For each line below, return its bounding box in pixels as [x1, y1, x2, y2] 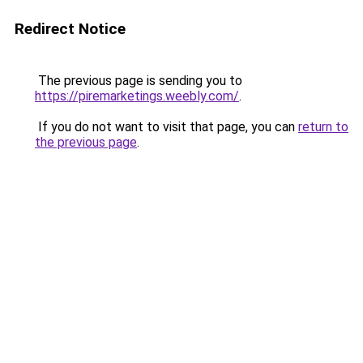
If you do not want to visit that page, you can [35, 119, 298, 135]
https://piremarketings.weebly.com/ [35, 88, 239, 104]
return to [298, 119, 348, 135]
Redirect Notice [15, 19, 126, 38]
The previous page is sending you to [35, 73, 242, 88]
